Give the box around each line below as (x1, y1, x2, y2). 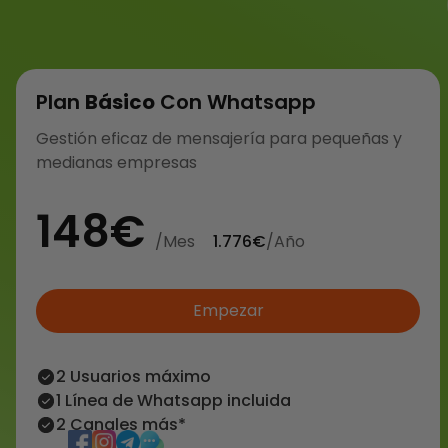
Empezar (192, 299, 264, 322)
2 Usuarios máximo (56, 365, 211, 388)
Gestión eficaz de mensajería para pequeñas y (36, 127, 402, 150)
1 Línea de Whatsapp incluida (56, 389, 291, 412)
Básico (85, 88, 155, 116)
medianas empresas (36, 151, 197, 174)
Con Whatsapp (155, 88, 316, 116)
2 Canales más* (56, 413, 186, 436)
